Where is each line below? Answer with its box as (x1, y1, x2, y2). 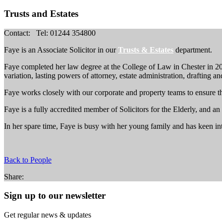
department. (173, 45, 212, 54)
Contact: (4, 28, 34, 37)
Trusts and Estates (4, 8, 78, 19)
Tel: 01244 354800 (34, 28, 96, 37)
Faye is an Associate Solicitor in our (4, 45, 118, 54)
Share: (4, 172, 28, 181)
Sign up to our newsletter (4, 190, 106, 201)
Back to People (4, 155, 52, 164)
